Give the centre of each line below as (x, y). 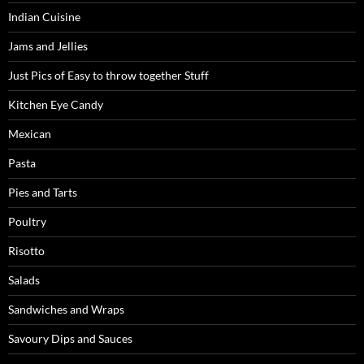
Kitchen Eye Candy (56, 105)
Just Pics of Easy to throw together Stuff (108, 76)
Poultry (27, 222)
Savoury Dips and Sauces (70, 339)
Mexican (30, 134)
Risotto (26, 251)
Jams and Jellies (48, 46)
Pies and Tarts (43, 193)
